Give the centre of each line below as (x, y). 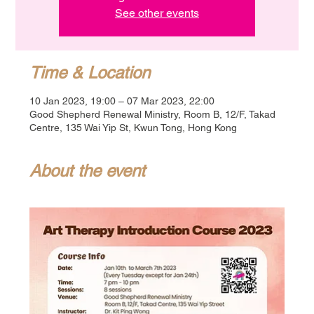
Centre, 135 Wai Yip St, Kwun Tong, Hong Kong (134, 127)
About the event (88, 170)
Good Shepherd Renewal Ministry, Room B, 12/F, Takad (153, 114)
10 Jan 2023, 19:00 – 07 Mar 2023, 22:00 (122, 101)
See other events (157, 13)
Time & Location (90, 72)
